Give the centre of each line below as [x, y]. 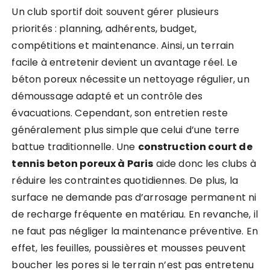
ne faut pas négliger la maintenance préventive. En [135, 231]
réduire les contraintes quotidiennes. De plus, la [125, 181]
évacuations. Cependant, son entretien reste [120, 113]
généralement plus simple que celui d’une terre [126, 130]
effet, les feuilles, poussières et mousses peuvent [129, 248]
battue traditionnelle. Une [75, 147]
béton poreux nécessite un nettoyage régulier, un [130, 79]
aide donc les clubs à [205, 164]
